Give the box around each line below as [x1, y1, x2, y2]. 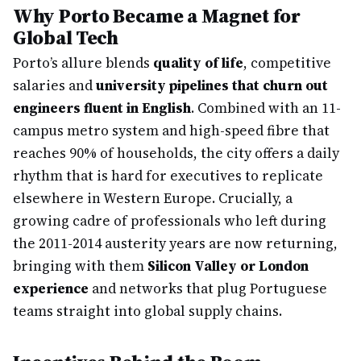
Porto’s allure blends [13, 53, 153, 73]
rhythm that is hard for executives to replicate [13, 166, 323, 185]
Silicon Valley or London [147, 256, 309, 276]
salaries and [13, 76, 96, 95]
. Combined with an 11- [191, 98, 341, 118]
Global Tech [13, 24, 118, 51]
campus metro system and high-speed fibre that [13, 121, 330, 140]
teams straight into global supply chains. [13, 301, 282, 321]
